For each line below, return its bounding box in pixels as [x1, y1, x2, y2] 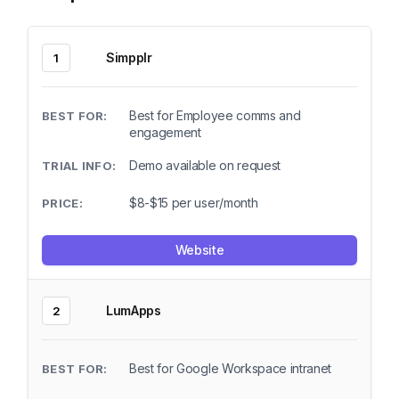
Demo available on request [129, 158, 281, 173]
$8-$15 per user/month [129, 195, 258, 210]
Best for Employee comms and [129, 108, 301, 123]
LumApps [106, 303, 161, 318]
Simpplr [106, 50, 152, 65]
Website [175, 242, 224, 257]
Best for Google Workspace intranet [129, 361, 332, 376]
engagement [129, 125, 201, 140]
